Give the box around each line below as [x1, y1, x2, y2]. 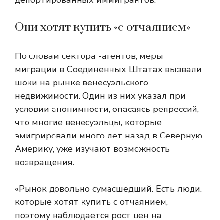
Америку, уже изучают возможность [15, 143, 170, 155]
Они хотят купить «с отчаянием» [15, 20, 191, 35]
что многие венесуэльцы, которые [15, 116, 162, 128]
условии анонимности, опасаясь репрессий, [15, 103, 199, 115]
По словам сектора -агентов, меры [15, 50, 163, 62]
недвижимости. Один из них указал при [15, 90, 186, 102]
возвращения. [15, 156, 74, 168]
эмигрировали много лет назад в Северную [15, 130, 202, 141]
